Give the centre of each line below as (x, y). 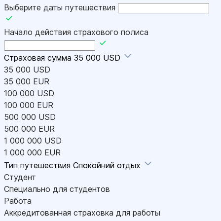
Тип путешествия (38, 166)
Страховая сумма (39, 58)
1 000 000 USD (33, 141)
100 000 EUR (29, 105)
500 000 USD (30, 117)
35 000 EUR (27, 82)
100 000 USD (29, 93)
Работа (18, 201)
